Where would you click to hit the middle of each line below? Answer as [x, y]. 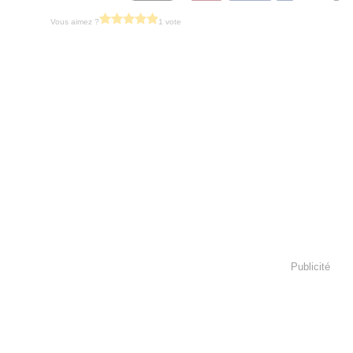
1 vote [170, 21]
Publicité [310, 266]
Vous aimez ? [75, 21]
